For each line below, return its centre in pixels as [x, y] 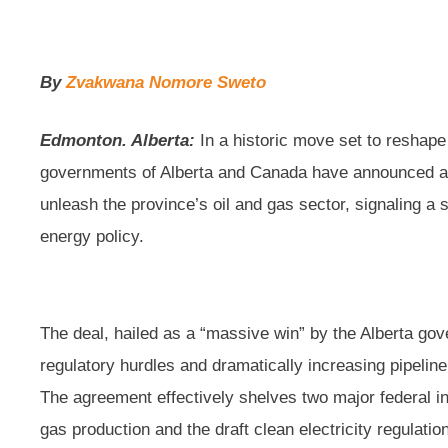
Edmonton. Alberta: [117, 140]
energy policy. [92, 236]
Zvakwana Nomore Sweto [166, 82]
